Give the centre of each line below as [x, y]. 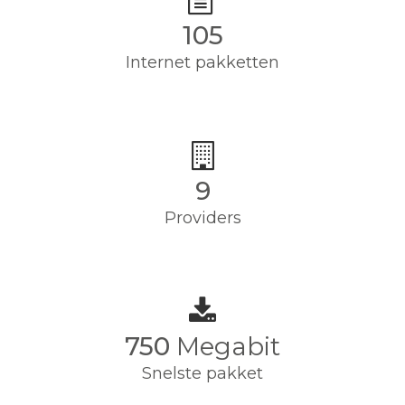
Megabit [225, 346]
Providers [202, 218]
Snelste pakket [202, 373]
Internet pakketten [202, 62]
